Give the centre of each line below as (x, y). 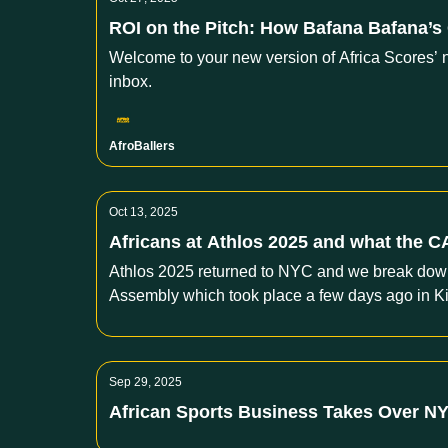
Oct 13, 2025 (143, 212)
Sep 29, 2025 (145, 382)
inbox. (130, 81)
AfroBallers (142, 146)
